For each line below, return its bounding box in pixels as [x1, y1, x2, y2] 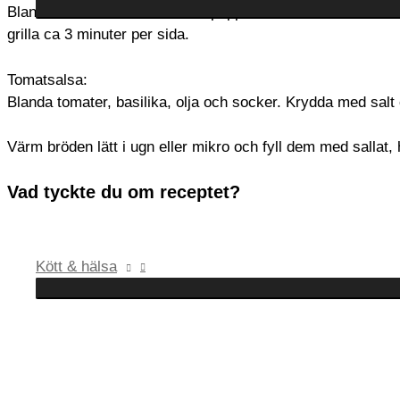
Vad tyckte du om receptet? [7, 181, 240, 202]
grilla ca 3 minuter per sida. [7, 26, 189, 44]
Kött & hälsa [36, 258, 117, 275]
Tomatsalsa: [7, 71, 87, 88]
